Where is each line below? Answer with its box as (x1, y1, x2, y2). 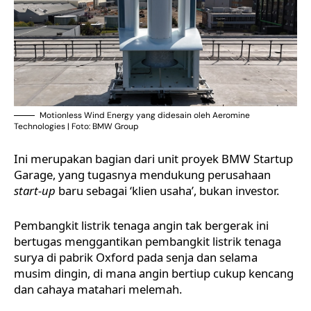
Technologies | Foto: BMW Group (14, 120, 139, 132)
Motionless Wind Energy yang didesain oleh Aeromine (40, 109, 250, 121)
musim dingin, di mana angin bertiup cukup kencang (14, 264, 294, 281)
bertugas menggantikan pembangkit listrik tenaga (14, 233, 281, 249)
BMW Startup (221, 150, 293, 167)
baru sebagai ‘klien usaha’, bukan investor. (56, 182, 279, 199)
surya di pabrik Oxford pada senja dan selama (14, 249, 258, 265)
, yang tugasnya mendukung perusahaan (53, 166, 271, 183)
